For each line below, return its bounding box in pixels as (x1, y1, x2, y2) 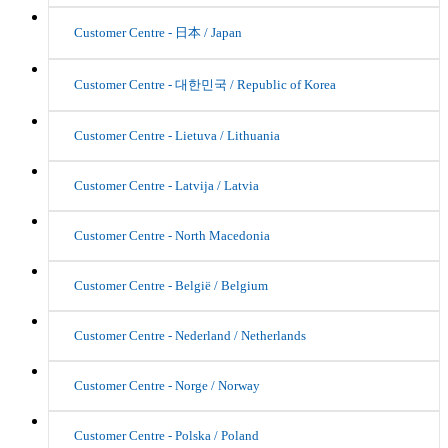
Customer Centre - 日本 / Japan (74, 25, 242, 41)
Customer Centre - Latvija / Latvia (74, 178, 259, 194)
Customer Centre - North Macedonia (74, 228, 270, 244)
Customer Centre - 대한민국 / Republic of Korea (74, 77, 336, 93)
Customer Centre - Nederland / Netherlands (74, 328, 306, 344)
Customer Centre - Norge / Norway (74, 378, 260, 394)
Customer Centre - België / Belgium (74, 278, 268, 294)
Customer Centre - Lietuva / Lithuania (74, 128, 280, 144)
